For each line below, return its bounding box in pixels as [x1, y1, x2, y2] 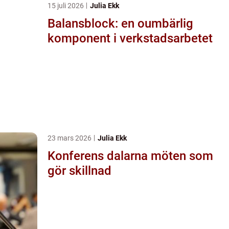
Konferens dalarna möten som [48, 148, 151, 163]
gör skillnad [48, 163, 111, 178]
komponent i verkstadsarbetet [48, 31, 213, 45]
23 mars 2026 [48, 133, 93, 142]
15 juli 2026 [48, 1, 85, 10]
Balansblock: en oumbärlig [48, 16, 193, 31]
